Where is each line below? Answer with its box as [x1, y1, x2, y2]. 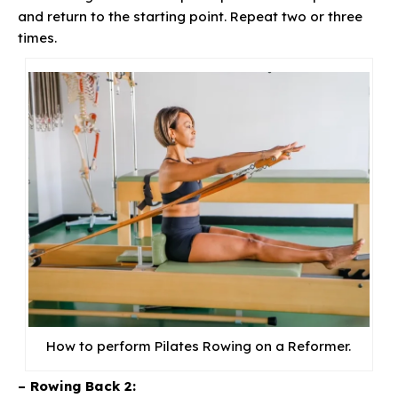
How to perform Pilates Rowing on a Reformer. [46, 338, 352, 355]
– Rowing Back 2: [18, 378, 136, 395]
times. [18, 28, 57, 46]
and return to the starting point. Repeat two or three [18, 7, 362, 25]
